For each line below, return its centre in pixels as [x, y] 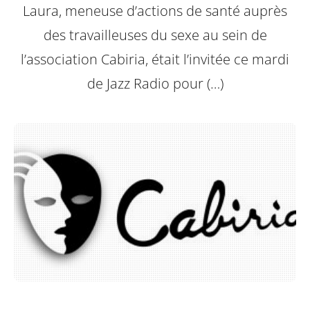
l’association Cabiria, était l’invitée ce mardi [155, 60]
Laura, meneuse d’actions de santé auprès [155, 11]
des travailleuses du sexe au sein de [155, 35]
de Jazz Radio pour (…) [155, 84]
